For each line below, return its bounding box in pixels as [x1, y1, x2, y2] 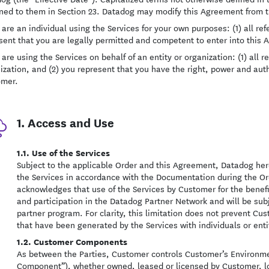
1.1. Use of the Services [16, 145, 110, 159]
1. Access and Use [16, 113, 114, 131]
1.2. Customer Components [16, 234, 127, 248]
